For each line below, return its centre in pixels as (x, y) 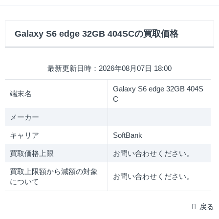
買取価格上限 (32, 153)
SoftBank (128, 135)
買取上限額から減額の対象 (54, 172)
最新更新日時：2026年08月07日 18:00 (109, 68)
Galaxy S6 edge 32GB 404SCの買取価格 (97, 34)
